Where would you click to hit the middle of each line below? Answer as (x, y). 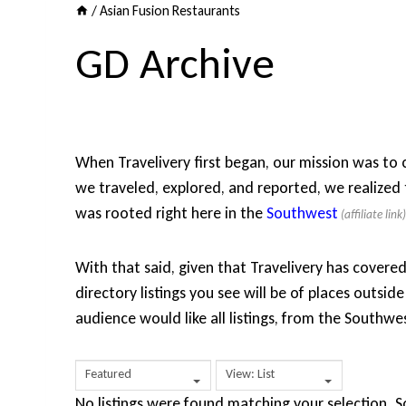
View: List (250, 374)
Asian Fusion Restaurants (170, 10)
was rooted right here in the (171, 213)
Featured (108, 374)
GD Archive (175, 63)
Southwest (302, 213)
